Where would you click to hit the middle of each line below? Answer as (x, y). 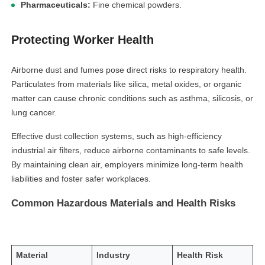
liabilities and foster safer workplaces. (81, 179)
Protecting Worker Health (83, 40)
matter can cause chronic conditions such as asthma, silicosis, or (132, 98)
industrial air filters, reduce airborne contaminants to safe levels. (131, 150)
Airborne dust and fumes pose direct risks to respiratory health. (129, 70)
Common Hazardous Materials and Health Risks (124, 203)
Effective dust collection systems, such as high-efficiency (117, 136)
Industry (114, 255)
